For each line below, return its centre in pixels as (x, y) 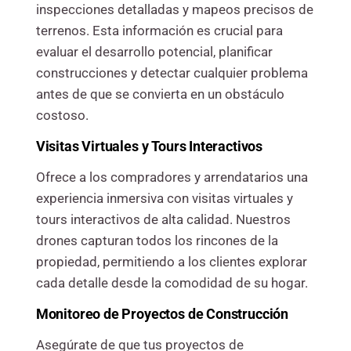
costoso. (62, 116)
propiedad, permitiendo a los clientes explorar (171, 262)
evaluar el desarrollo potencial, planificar (154, 52)
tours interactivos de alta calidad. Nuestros (163, 220)
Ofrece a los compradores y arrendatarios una (172, 177)
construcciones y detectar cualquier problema (172, 73)
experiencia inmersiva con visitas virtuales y (164, 199)
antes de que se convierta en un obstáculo (160, 94)
